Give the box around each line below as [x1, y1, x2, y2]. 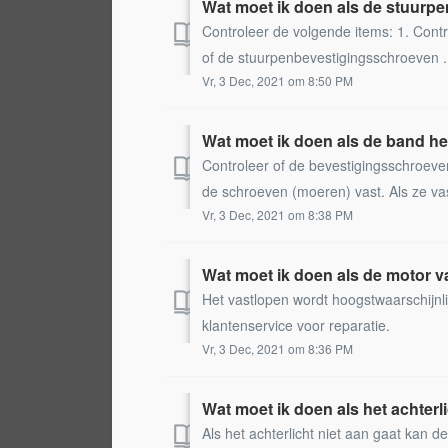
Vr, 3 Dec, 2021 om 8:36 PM [202, 339, 354, 357]
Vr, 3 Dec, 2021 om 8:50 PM [202, 71, 354, 89]
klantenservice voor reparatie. [202, 314, 391, 335]
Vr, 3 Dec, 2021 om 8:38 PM [202, 205, 354, 223]
